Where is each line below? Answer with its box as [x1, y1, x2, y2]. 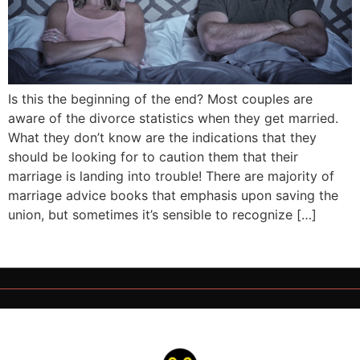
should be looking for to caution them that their [8, 149, 298, 165]
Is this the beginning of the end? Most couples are [8, 91, 313, 107]
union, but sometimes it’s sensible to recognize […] [8, 207, 317, 223]
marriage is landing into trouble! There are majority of [8, 168, 334, 184]
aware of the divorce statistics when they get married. [8, 110, 338, 126]
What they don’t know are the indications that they [8, 129, 317, 145]
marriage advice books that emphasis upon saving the [8, 187, 338, 203]
